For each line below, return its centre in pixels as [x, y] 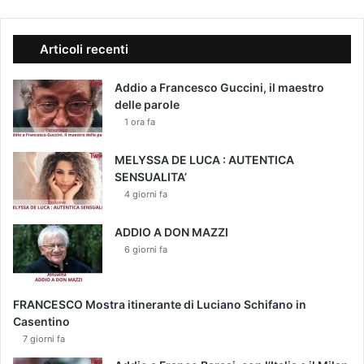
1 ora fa [140, 122]
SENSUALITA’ [151, 177]
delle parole [147, 105]
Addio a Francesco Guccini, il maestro [219, 88]
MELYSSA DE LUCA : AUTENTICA [204, 160]
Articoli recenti [84, 50]
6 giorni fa [146, 250]
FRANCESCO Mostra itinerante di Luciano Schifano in [160, 305]
